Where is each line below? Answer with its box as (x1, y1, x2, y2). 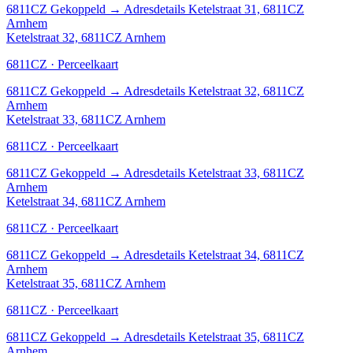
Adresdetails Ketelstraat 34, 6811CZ (124, 247, 304, 262)
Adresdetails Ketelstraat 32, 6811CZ (124, 84, 304, 98)
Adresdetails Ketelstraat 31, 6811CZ (124, 2, 304, 16)
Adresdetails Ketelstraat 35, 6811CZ (124, 329, 304, 344)
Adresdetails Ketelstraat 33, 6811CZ (124, 165, 304, 180)
